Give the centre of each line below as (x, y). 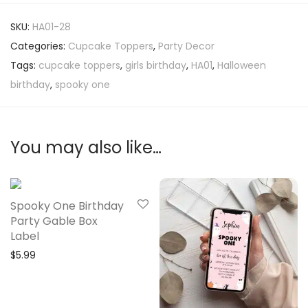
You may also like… (86, 148)
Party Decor (186, 46)
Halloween (242, 66)
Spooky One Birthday (67, 206)
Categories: (39, 46)
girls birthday (156, 66)
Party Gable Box (54, 221)
